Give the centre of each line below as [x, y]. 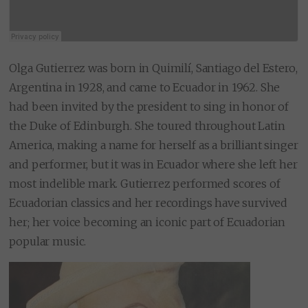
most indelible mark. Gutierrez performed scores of [145, 184]
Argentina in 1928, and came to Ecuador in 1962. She [145, 88]
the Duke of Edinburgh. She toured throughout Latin [147, 126]
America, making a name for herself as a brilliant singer [154, 145]
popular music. [48, 242]
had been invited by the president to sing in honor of [149, 107]
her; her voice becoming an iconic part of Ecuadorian [147, 222]
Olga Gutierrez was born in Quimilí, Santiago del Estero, [153, 68]
